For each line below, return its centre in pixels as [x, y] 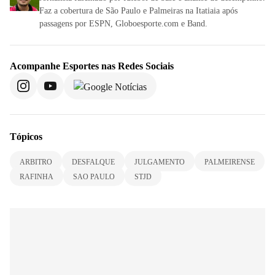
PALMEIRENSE [230, 162]
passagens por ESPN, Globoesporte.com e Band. [123, 23]
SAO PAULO [94, 176]
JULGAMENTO [160, 162]
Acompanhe [36, 66]
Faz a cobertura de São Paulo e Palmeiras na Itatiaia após [138, 10]
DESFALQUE [93, 162]
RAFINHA [37, 176]
